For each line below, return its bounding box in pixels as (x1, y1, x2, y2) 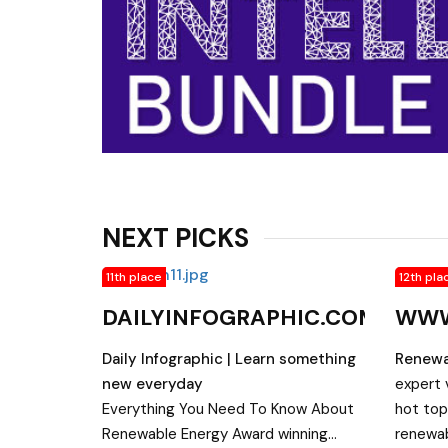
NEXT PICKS (102, 221, 249, 256)
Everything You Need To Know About (102, 398, 354, 419)
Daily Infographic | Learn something (102, 348, 356, 369)
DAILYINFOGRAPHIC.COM (102, 303, 378, 333)
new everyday (102, 373, 203, 394)
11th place (106, 269, 162, 286)
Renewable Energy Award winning (102, 423, 328, 444)
